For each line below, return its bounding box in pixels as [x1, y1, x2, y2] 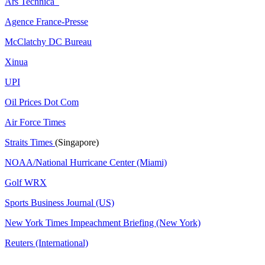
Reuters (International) [5, 237, 88, 248]
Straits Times [5, 137, 55, 147]
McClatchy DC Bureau [5, 36, 92, 47]
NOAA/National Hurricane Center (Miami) [5, 157, 167, 167]
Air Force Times [5, 117, 66, 127]
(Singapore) [55, 137, 99, 147]
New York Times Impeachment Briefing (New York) [5, 217, 201, 228]
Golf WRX [5, 177, 47, 188]
